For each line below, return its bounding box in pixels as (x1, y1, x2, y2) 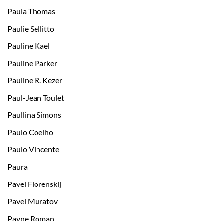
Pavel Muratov (7, 196, 58, 206)
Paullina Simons (7, 110, 61, 120)
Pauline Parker (7, 58, 57, 68)
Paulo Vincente (7, 145, 59, 154)
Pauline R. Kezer (7, 75, 62, 85)
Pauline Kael (7, 41, 50, 51)
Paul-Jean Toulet (7, 93, 64, 103)
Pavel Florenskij (7, 179, 61, 189)
